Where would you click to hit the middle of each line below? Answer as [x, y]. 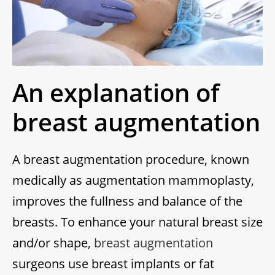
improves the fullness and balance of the [127, 201]
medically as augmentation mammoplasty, [133, 180]
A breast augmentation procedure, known [131, 160]
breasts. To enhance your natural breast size [137, 222]
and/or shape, [53, 243]
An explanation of [116, 93]
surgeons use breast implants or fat [113, 264]
